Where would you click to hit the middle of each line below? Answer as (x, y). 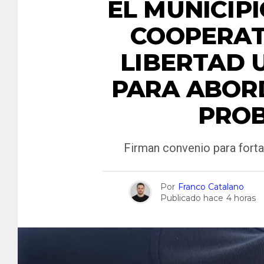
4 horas (241, 198)
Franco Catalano (211, 187)
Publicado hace (192, 198)
